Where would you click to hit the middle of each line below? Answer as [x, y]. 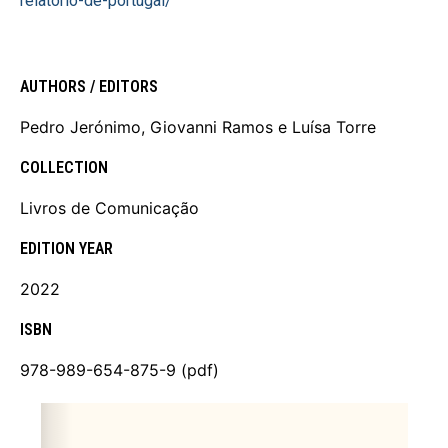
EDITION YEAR [66, 249]
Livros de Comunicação [109, 208]
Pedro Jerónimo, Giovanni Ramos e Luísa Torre [198, 127]
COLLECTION [64, 168]
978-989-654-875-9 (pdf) [119, 370]
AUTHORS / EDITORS [89, 87]
